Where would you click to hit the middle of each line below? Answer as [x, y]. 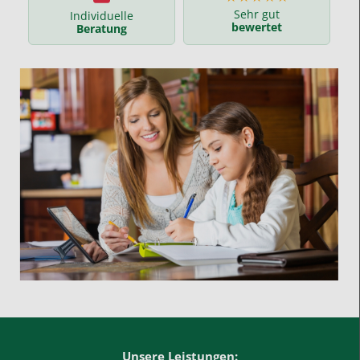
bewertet [257, 27]
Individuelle [102, 15]
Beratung [102, 28]
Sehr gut [257, 14]
